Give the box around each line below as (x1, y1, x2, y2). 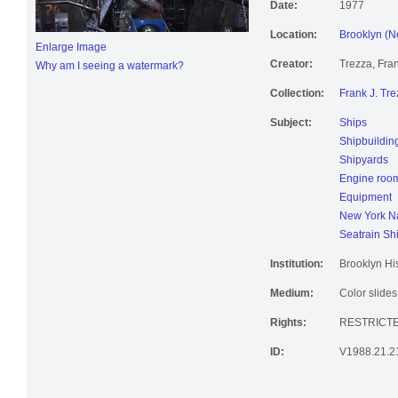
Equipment (339, 196, 392, 210)
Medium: (270, 292, 314, 306)
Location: (270, 34, 317, 47)
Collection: (270, 92, 324, 106)
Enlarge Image (36, 46, 107, 60)
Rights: (270, 322, 306, 335)
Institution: (270, 263, 323, 276)
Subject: (270, 122, 312, 135)
